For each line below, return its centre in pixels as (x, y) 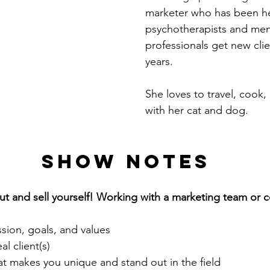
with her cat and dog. (197, 110)
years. (159, 61)
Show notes (126, 161)
